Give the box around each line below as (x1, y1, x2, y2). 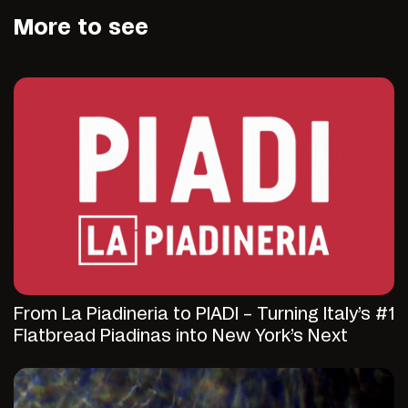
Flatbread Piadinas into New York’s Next (14, 328, 348, 346)
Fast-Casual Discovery (14, 350, 203, 368)
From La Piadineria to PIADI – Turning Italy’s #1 (14, 306, 394, 324)
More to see (14, 17, 148, 40)
